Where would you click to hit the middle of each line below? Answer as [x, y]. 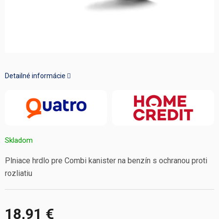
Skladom [19, 140]
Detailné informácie [35, 76]
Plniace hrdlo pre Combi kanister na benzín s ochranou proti [106, 160]
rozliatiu [19, 173]
